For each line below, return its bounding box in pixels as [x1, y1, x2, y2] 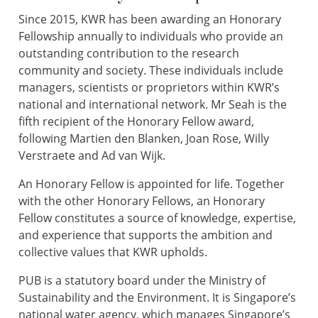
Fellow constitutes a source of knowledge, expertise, [18, 210, 296, 226]
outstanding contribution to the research [18, 45, 239, 62]
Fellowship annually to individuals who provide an [18, 28, 283, 45]
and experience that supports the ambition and [18, 227, 273, 243]
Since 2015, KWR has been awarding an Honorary [18, 11, 281, 28]
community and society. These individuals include [18, 62, 283, 79]
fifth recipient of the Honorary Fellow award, [18, 114, 254, 130]
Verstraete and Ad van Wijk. [18, 148, 165, 164]
